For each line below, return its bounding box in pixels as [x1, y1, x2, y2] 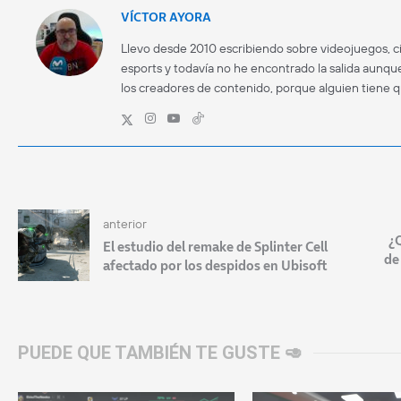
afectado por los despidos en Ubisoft [103, 255, 328, 275]
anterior [103, 215, 147, 232]
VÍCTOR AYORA [121, 7, 211, 26]
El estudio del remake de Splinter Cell [103, 236, 328, 256]
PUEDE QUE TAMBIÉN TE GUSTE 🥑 [18, 341, 303, 363]
